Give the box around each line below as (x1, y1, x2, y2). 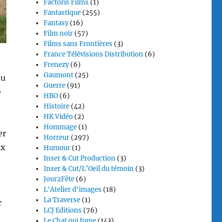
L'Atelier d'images (44, 185, 102, 194)
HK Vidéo (44, 112, 73, 121)
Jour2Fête (44, 175, 75, 183)
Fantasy (44, 19, 69, 27)
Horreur (44, 133, 70, 142)
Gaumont (44, 71, 74, 79)
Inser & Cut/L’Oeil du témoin (44, 165, 134, 173)
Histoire (44, 102, 70, 111)
